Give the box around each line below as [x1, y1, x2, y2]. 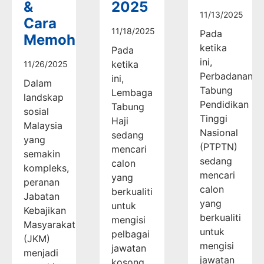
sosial [24, 105, 49, 117]
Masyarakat [24, 218, 75, 230]
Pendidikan [199, 98, 249, 110]
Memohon [24, 31, 93, 48]
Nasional [199, 126, 238, 138]
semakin [24, 147, 60, 160]
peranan [24, 176, 60, 188]
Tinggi [199, 112, 227, 124]
